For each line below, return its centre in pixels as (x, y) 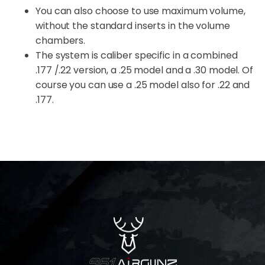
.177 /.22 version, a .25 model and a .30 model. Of (144, 70)
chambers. (61, 40)
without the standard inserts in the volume (133, 25)
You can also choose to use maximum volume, (140, 11)
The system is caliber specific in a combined (137, 55)
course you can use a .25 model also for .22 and (143, 85)
